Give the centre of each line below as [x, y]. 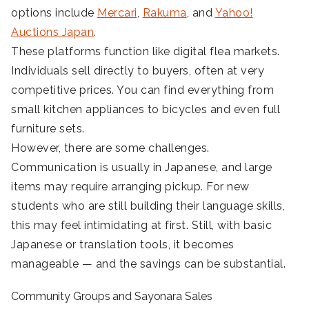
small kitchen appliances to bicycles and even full [146, 110]
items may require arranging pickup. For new [130, 187]
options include [54, 13]
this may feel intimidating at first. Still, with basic [141, 226]
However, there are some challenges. [110, 148]
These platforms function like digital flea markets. [146, 52]
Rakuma [165, 13]
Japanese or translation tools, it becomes [123, 245]
